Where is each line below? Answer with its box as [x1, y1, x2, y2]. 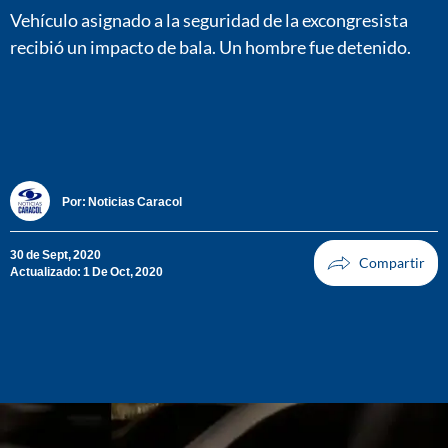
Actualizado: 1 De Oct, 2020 [10, 264, 163, 280]
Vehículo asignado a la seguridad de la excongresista [10, 8, 408, 31]
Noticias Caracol [88, 193, 182, 209]
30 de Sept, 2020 [10, 247, 101, 263]
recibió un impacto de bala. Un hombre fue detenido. [10, 35, 411, 58]
